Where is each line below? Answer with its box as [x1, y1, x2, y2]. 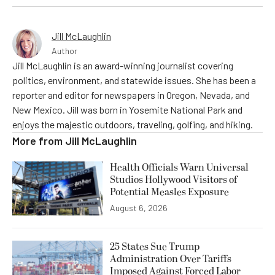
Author [52, 45, 77, 56]
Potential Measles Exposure [110, 185, 229, 200]
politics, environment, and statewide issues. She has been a [12, 74, 256, 87]
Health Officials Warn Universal [110, 160, 249, 176]
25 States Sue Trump [110, 239, 199, 255]
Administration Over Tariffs [110, 252, 231, 267]
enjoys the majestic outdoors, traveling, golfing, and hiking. [12, 118, 253, 131]
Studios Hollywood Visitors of [110, 172, 237, 188]
